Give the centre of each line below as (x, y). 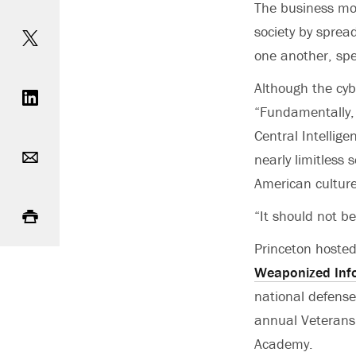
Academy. (284, 344)
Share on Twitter (76, 18)
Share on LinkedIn (81, 78)
